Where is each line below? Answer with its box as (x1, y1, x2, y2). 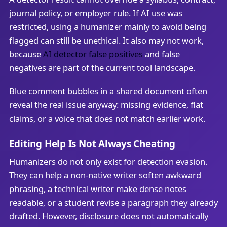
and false (142, 48, 180, 60)
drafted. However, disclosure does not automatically (9, 210, 208, 222)
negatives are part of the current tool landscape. (9, 62, 195, 74)
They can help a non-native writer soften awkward (9, 169, 201, 181)
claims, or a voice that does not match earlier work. (9, 112, 205, 124)
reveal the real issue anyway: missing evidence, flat (9, 98, 203, 110)
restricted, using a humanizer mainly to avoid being (9, 21, 206, 33)
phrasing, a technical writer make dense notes (9, 183, 186, 195)
